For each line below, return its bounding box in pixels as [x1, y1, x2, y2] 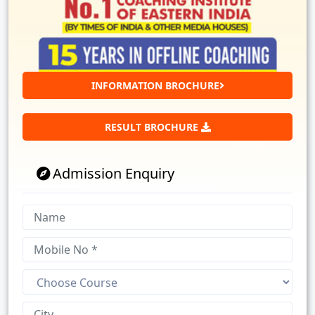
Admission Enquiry [53, 164, 174, 183]
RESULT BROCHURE [104, 120, 201, 134]
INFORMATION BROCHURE [91, 79, 219, 92]
